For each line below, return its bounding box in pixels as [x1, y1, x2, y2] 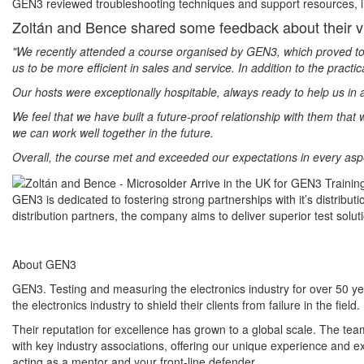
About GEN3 [12, 256, 76, 273]
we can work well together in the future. [12, 123, 214, 141]
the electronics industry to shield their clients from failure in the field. [12, 297, 360, 314]
